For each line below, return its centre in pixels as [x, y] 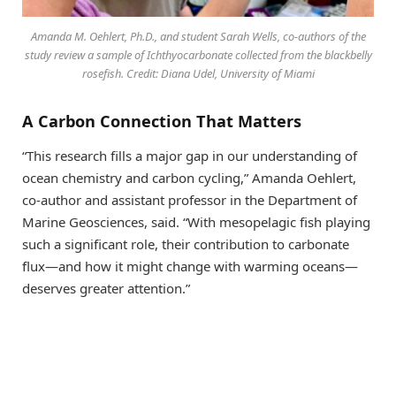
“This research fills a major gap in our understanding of [190, 156]
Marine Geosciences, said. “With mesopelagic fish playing [196, 222]
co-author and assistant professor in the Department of [190, 200]
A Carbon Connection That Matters [162, 121]
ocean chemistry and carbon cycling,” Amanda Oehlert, [189, 178]
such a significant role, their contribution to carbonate [186, 244]
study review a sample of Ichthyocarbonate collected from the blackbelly [198, 54]
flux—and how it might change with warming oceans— [190, 267]
